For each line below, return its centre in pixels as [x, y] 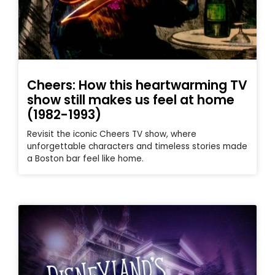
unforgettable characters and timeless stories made [137, 147]
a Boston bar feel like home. [85, 159]
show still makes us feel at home [131, 100]
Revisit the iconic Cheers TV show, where [112, 134]
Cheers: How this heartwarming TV [137, 85]
